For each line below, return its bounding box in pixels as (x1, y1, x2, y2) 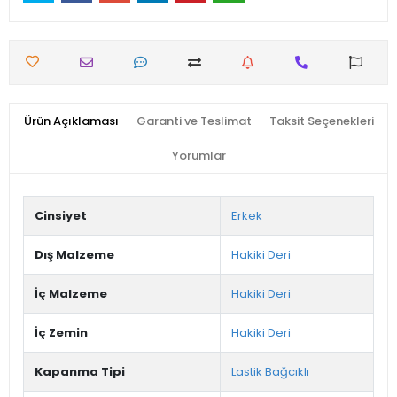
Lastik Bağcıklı (231, 363, 309, 381)
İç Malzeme (35, 285, 107, 303)
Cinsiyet (35, 207, 87, 225)
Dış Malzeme (35, 246, 114, 264)
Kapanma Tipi (35, 363, 125, 381)
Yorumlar (171, 147, 226, 165)
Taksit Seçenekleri (269, 113, 374, 130)
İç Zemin (35, 324, 88, 342)
